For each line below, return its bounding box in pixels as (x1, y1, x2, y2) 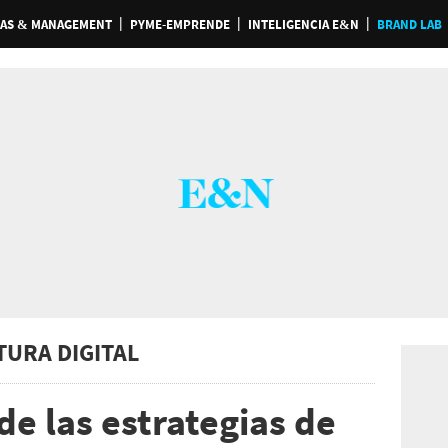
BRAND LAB (376, 16, 442, 33)
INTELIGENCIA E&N (247, 16, 359, 33)
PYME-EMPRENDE (129, 16, 230, 33)
